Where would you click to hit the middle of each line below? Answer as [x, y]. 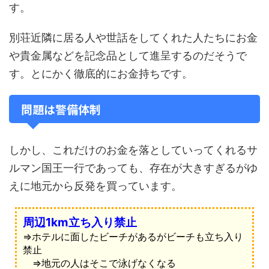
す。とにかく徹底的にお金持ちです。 [101, 74]
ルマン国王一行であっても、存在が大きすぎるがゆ [133, 168]
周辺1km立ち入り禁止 [80, 222]
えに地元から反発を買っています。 [95, 186]
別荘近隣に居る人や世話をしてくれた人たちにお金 [133, 38]
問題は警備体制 [61, 109]
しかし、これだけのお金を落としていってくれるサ [133, 150]
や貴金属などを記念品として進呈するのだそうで [128, 56]
